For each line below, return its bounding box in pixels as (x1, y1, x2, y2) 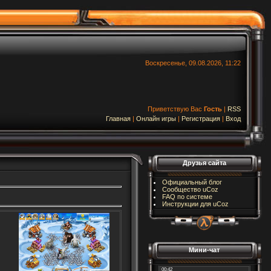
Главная (106, 115, 131, 122)
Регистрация (181, 115, 220, 122)
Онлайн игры (136, 115, 176, 122)
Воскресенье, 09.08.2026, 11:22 (145, 59, 241, 67)
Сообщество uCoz (162, 186, 219, 193)
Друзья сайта (182, 159, 226, 166)
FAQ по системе (162, 193, 213, 200)
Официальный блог (162, 178, 223, 186)
